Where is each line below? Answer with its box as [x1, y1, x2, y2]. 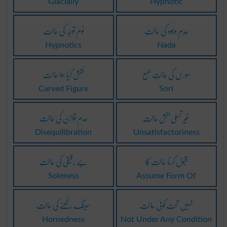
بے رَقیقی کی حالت [40, 151, 88, 171]
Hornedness [42, 215, 85, 223]
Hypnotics [45, 41, 82, 49]
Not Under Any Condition [121, 215, 212, 223]
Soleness [48, 171, 79, 180]
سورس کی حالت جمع [142, 64, 191, 84]
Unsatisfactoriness [133, 128, 200, 136]
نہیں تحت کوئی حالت [139, 195, 193, 215]
